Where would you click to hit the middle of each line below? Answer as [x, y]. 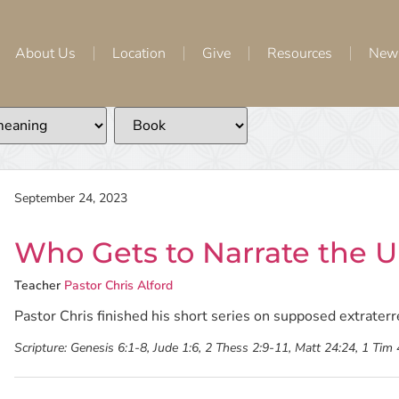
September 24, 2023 [71, 198]
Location [139, 53]
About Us [45, 53]
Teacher [38, 285]
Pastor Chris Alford [119, 285]
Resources [300, 53]
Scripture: [41, 348]
